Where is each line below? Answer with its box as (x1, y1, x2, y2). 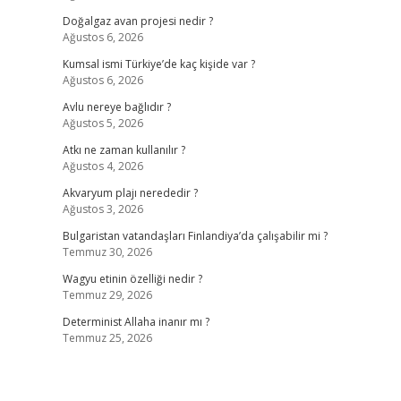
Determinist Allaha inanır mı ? (62, 314, 209, 329)
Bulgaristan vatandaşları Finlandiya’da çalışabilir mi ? (62, 228, 328, 243)
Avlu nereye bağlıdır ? (62, 99, 171, 115)
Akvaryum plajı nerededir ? (62, 185, 198, 200)
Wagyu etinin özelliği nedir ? (62, 271, 202, 286)
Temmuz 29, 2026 (62, 287, 152, 303)
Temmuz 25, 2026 (62, 330, 152, 346)
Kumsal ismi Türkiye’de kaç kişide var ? (62, 56, 255, 72)
